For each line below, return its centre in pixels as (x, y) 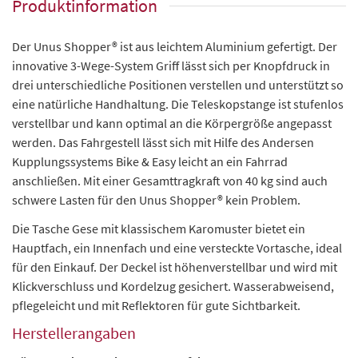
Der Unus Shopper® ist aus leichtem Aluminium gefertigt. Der (175, 46)
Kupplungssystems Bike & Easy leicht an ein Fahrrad (150, 161)
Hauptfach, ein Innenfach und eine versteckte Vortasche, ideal (177, 247)
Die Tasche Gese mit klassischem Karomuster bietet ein (159, 228)
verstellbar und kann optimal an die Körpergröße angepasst (172, 123)
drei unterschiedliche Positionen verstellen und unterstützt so (178, 84)
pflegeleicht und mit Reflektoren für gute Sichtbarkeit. (156, 305)
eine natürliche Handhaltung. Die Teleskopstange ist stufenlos (178, 103)
